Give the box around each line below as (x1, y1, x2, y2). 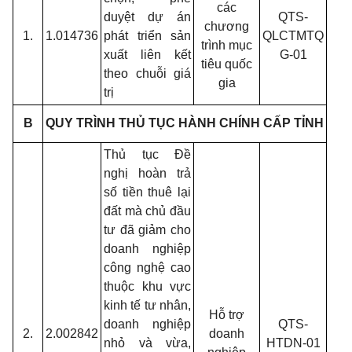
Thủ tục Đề (104, 148, 191, 161)
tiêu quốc (201, 57, 252, 71)
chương (204, 20, 249, 33)
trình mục (201, 38, 252, 52)
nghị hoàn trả (104, 167, 191, 180)
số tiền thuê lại (104, 185, 191, 199)
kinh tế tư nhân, (104, 299, 191, 312)
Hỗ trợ (209, 308, 244, 321)
